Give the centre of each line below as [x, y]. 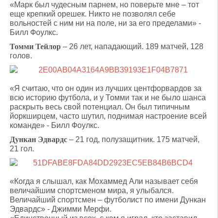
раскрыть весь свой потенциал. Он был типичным [100, 107]
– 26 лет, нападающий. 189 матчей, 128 [132, 46]
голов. [21, 56]
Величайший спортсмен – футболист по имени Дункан [108, 200]
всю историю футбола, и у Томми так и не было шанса [108, 98]
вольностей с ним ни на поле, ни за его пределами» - [105, 23]
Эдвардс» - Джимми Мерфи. [61, 209]
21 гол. [22, 149]
